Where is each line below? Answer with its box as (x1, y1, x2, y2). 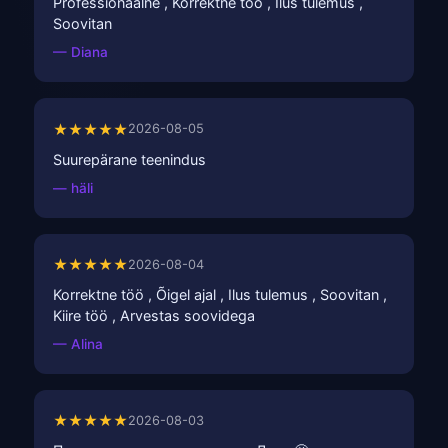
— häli (53, 179, 94, 196)
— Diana (53, 44, 109, 61)
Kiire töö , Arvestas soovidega (53, 307, 256, 324)
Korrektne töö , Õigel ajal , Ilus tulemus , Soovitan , (53, 286, 388, 303)
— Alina (53, 336, 104, 352)
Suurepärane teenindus (53, 150, 207, 168)
